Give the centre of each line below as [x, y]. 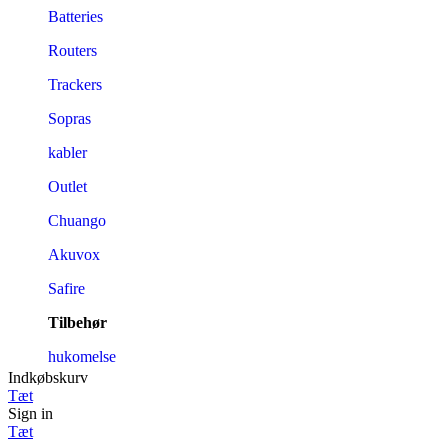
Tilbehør [77, 322]
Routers [72, 50]
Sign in [30, 413]
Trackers [75, 84]
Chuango [77, 220]
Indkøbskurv [48, 377]
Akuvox [74, 254]
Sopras [69, 118]
